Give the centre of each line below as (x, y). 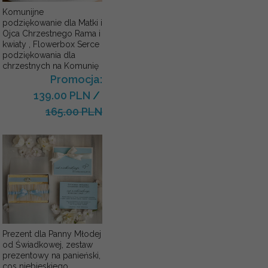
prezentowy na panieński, (51, 256)
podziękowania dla (39, 55)
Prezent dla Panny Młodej (51, 234)
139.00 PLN (62, 95)
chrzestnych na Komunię (50, 66)
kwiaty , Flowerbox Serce (51, 44)
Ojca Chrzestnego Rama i (51, 33)
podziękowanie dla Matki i (52, 22)
